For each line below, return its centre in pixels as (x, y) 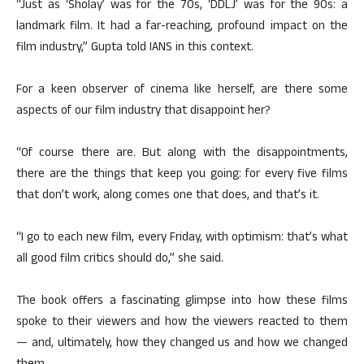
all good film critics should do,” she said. (120, 260)
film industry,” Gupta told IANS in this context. (135, 48)
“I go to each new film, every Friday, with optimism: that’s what (182, 238)
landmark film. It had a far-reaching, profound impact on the (182, 27)
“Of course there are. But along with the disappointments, (182, 154)
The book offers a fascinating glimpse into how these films (182, 302)
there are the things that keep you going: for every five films (182, 175)
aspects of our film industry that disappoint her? (143, 112)
